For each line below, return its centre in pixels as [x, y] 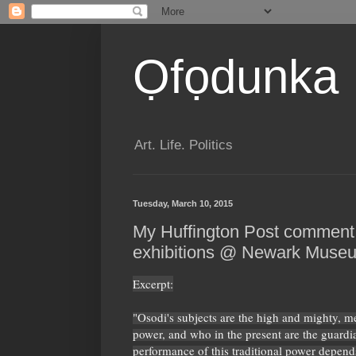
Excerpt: [153, 284]
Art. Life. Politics [184, 145]
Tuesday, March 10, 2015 [183, 204]
